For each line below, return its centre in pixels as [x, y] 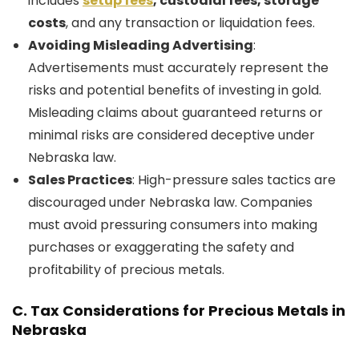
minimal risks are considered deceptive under [171, 135]
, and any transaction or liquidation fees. [190, 23]
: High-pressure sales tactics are [234, 180]
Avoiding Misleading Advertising [141, 45]
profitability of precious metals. [126, 270]
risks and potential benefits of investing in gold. [175, 90]
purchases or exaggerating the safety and [161, 247]
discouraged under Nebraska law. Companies [170, 202]
